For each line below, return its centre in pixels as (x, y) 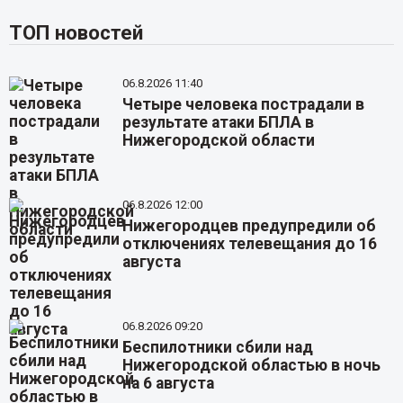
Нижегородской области (219, 141)
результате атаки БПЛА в (219, 123)
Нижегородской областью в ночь (252, 365)
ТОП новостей (76, 33)
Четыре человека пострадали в (244, 105)
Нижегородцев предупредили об (250, 226)
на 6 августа (169, 383)
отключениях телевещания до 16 (250, 244)
